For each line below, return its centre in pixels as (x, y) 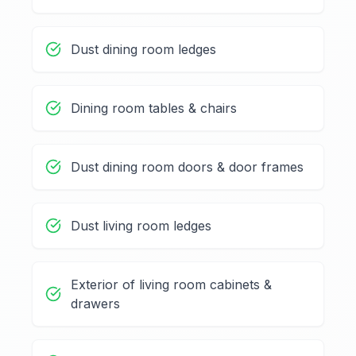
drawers (95, 304)
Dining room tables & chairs (154, 108)
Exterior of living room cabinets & (171, 285)
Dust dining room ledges (143, 50)
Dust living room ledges (141, 226)
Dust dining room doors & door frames (187, 167)
